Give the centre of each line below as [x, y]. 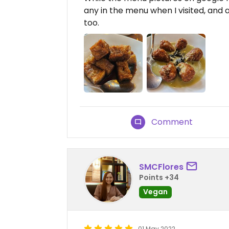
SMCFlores [161, 167]
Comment [172, 122]
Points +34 [159, 177]
